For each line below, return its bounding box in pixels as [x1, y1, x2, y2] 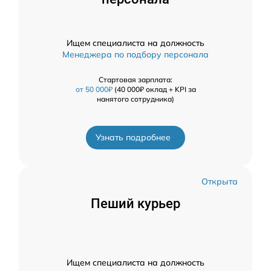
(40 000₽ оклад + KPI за [112, 85, 196, 94]
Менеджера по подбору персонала [62, 49, 209, 60]
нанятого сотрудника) [97, 94, 174, 104]
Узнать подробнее [96, 132, 171, 143]
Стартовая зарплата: [99, 75, 172, 85]
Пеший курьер [91, 196, 180, 212]
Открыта [201, 176, 238, 188]
